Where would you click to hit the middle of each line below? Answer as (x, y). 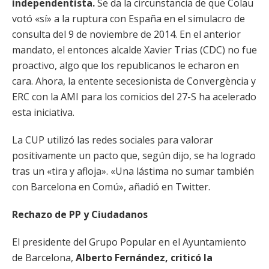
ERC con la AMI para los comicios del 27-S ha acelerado (134, 97)
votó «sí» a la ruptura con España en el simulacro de (128, 19)
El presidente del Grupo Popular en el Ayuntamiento (129, 242)
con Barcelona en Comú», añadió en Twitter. (111, 187)
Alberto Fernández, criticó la (144, 258)
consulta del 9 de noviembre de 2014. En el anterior (126, 34)
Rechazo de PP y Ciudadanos (80, 214)
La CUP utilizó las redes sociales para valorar (113, 140)
